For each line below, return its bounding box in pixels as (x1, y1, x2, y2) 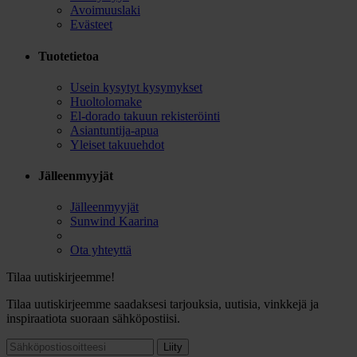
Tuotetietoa (38, 49, 99, 63)
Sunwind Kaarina (70, 214, 159, 229)
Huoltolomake (70, 94, 142, 108)
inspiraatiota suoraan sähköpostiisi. (6, 312, 180, 326)
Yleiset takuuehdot (70, 137, 164, 151)
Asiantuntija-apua (70, 123, 159, 137)
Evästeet (70, 18, 112, 32)
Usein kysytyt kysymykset (70, 80, 202, 94)
